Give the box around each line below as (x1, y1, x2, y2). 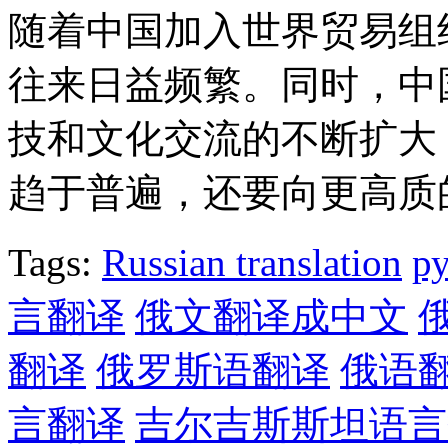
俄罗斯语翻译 (96, 348, 330, 392)
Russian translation (102, 240, 402, 284)
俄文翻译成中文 (135, 294, 408, 338)
